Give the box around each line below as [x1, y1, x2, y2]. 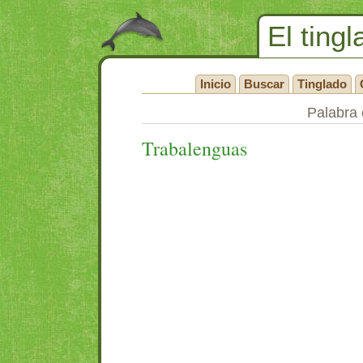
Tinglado [297, 77, 347, 91]
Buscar [244, 77, 284, 91]
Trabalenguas [142, 135, 247, 161]
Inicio [200, 77, 231, 91]
